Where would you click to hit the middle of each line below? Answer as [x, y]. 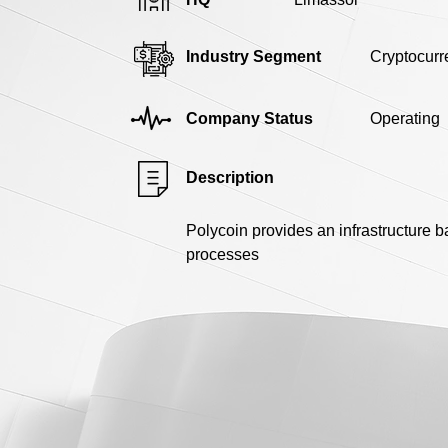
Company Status [249, 118]
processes [222, 254]
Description [230, 177]
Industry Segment [253, 56]
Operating [405, 118]
